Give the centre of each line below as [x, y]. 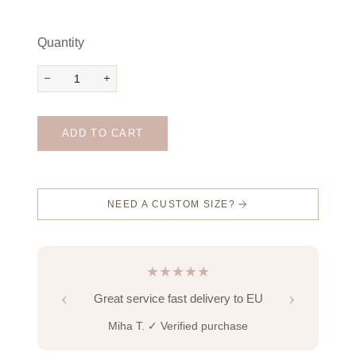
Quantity [61, 42]
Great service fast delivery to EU [178, 298]
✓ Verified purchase [198, 326]
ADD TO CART [103, 133]
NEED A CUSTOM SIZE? [172, 204]
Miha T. [128, 326]
